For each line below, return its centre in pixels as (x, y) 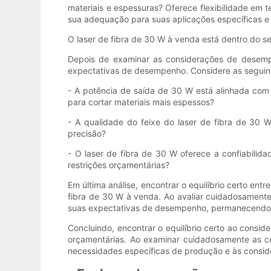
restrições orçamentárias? (119, 165)
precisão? (87, 134)
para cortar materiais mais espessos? (141, 102)
